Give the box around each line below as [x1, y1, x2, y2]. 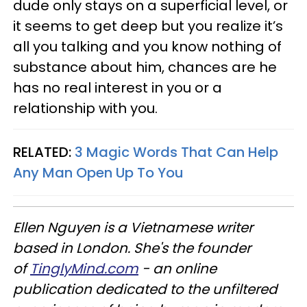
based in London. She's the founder [13, 238, 251, 258]
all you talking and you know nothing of [13, 37, 282, 56]
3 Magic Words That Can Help [75, 143, 278, 162]
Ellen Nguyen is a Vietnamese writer [13, 218, 253, 237]
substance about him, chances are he [13, 58, 277, 77]
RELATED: [13, 143, 75, 162]
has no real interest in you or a [13, 78, 222, 97]
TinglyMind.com [30, 259, 138, 278]
